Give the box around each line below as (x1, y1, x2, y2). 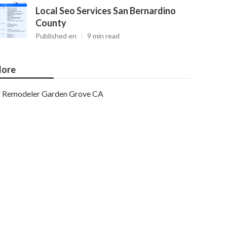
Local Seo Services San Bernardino (35, 5, 176, 16)
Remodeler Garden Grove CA (2, 89, 103, 98)
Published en (35, 31, 77, 40)
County (35, 17, 66, 28)
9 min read (87, 31, 120, 40)
